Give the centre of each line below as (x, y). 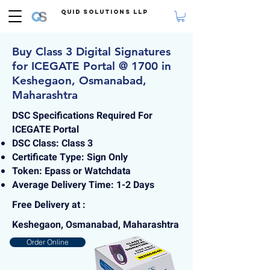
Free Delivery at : (49, 205)
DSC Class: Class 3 (52, 144)
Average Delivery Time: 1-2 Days (84, 185)
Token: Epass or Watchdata (71, 171)
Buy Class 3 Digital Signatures (91, 52)
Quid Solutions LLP (104, 12)
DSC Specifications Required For (82, 116)
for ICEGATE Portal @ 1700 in (92, 66)
